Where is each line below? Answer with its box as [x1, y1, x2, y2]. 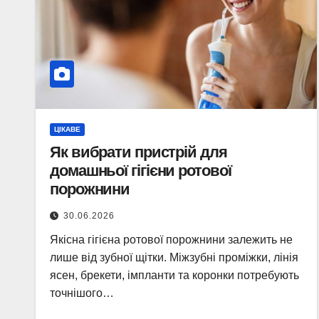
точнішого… [50, 287, 114, 299]
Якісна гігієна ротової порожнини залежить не [50, 234, 293, 246]
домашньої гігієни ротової [50, 162, 231, 179]
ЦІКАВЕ [54, 125, 80, 133]
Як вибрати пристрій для [50, 143, 227, 161]
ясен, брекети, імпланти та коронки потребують [50, 269, 299, 281]
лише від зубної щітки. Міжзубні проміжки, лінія [50, 251, 298, 263]
